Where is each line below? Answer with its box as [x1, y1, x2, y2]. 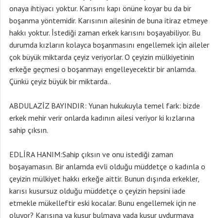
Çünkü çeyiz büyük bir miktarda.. [9, 76, 111, 86]
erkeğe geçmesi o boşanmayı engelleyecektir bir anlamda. [9, 64, 196, 74]
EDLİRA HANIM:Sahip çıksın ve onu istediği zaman [9, 149, 173, 159]
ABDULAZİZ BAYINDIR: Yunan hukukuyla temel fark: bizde [9, 101, 200, 110]
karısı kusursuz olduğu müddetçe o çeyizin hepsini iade [9, 186, 185, 196]
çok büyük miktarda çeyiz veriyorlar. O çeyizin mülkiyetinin [9, 52, 194, 62]
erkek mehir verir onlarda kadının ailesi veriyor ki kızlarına [9, 113, 195, 123]
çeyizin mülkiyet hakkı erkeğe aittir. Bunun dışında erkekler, [9, 174, 199, 183]
